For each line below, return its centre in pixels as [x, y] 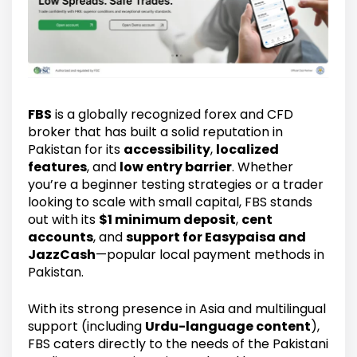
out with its [63, 220]
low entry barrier [176, 167]
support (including [86, 327]
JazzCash [62, 255]
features [57, 167]
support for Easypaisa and [216, 237]
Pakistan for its [76, 150]
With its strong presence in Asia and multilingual [177, 309]
